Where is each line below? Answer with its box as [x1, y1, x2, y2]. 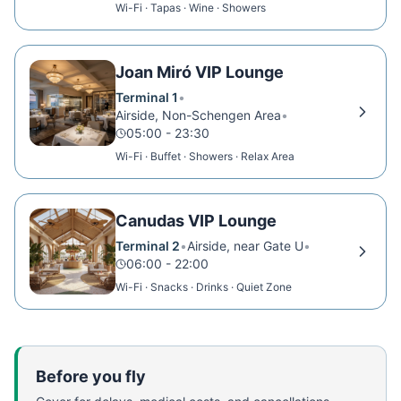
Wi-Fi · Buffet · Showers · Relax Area [115, 149, 294, 163]
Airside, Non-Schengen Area [115, 107, 281, 123]
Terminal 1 [115, 90, 178, 105]
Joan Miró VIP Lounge [115, 63, 284, 81]
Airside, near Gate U [187, 238, 303, 253]
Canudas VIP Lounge [115, 211, 277, 230]
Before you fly [36, 367, 146, 386]
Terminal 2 [115, 238, 180, 253]
